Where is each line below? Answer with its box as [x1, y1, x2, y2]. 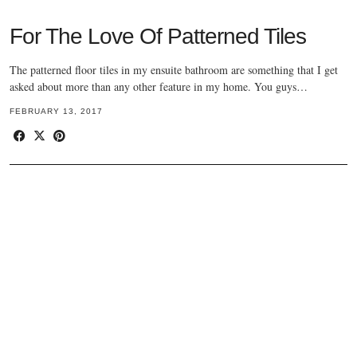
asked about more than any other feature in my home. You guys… [10, 79, 308, 95]
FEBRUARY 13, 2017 [10, 107, 103, 116]
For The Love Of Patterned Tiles [10, 24, 306, 49]
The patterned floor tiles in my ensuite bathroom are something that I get [10, 62, 338, 78]
